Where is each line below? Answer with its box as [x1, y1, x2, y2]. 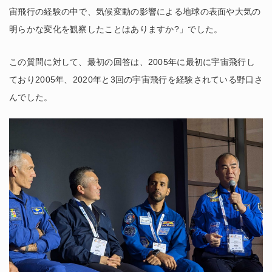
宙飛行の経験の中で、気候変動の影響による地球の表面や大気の [9, 6, 261, 16]
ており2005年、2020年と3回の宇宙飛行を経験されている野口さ [9, 74, 263, 84]
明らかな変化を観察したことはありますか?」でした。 [9, 24, 223, 34]
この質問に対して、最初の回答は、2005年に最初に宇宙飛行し [9, 56, 255, 67]
